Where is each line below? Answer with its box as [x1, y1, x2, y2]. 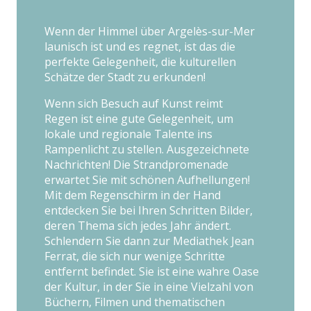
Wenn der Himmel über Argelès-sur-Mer [44, 23, 255, 39]
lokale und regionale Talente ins [44, 126, 212, 142]
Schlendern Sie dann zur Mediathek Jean [44, 233, 254, 249]
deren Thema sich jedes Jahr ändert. [44, 217, 231, 233]
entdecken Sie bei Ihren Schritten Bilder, [44, 202, 253, 218]
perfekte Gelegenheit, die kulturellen [44, 53, 236, 69]
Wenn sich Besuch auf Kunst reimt [44, 95, 223, 111]
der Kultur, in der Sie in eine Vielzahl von [44, 278, 253, 294]
